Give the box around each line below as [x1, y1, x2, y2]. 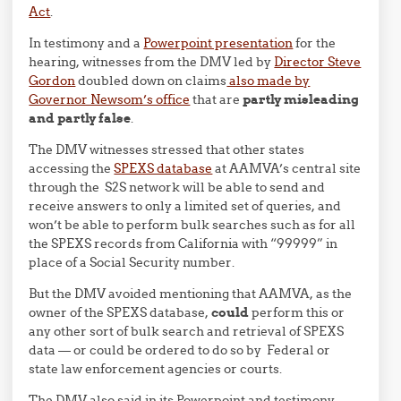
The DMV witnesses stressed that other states [29, 141, 305, 158]
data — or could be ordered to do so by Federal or [29, 342, 331, 358]
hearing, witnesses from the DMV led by [29, 54, 275, 70]
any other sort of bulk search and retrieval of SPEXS [29, 323, 345, 339]
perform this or [249, 304, 346, 320]
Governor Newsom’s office [29, 91, 191, 107]
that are [190, 91, 243, 107]
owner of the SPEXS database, [29, 304, 212, 320]
